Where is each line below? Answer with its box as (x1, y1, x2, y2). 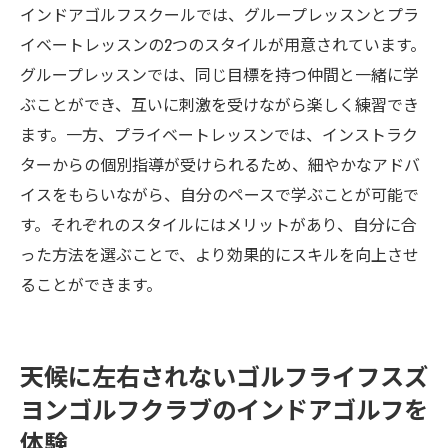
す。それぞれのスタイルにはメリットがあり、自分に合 (20, 212, 417, 236)
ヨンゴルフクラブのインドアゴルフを (20, 390, 428, 426)
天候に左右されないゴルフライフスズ (20, 357, 428, 393)
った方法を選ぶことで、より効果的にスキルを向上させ (20, 242, 419, 266)
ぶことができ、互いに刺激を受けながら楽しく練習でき (20, 92, 419, 116)
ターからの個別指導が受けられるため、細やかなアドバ (20, 152, 420, 176)
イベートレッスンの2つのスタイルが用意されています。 (20, 32, 426, 56)
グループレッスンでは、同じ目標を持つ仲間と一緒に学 (20, 62, 419, 86)
